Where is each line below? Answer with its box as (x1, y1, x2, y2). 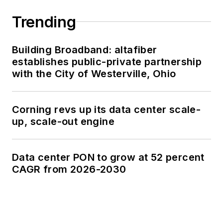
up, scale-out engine (12, 115, 114, 127)
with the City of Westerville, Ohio (12, 67, 176, 80)
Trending (12, 12, 76, 31)
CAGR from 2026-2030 (12, 163, 127, 175)
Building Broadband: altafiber (12, 43, 157, 56)
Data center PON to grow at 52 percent (12, 151, 205, 163)
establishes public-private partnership (12, 55, 202, 68)
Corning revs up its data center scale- (12, 103, 201, 115)
